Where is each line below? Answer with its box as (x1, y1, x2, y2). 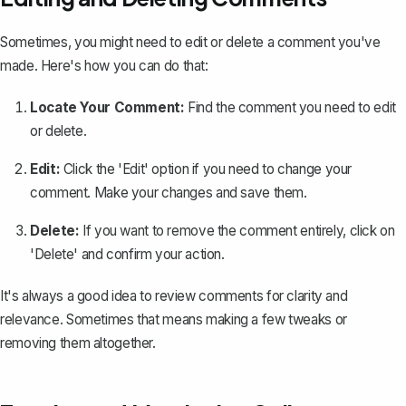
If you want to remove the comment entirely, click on (79, 221, 395, 239)
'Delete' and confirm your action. (30, 245, 225, 263)
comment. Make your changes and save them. (30, 183, 307, 201)
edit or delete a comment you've (185, 33, 381, 51)
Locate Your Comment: (30, 98, 185, 116)
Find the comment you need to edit (184, 98, 396, 116)
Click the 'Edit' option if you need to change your (60, 159, 353, 178)
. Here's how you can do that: (34, 56, 208, 74)
